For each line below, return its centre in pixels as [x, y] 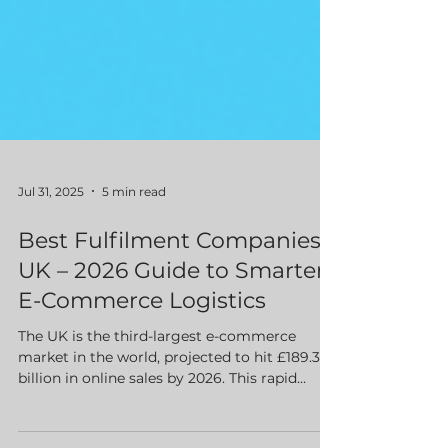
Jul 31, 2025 [51, 227]
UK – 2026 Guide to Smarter [171, 306]
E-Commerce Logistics [142, 336]
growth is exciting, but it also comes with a [169, 435]
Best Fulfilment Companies [169, 276]
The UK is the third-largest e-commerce [157, 372]
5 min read [134, 227]
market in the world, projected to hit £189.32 [173, 393]
